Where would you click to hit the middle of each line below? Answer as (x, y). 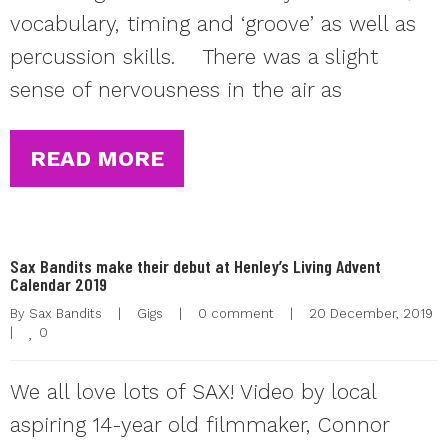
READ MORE (97, 158)
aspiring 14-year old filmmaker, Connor (199, 424)
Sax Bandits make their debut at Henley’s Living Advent (195, 266)
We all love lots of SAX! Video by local (193, 391)
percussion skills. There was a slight (194, 56)
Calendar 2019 (58, 284)
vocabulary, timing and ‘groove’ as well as (213, 23)
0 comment (236, 313)
